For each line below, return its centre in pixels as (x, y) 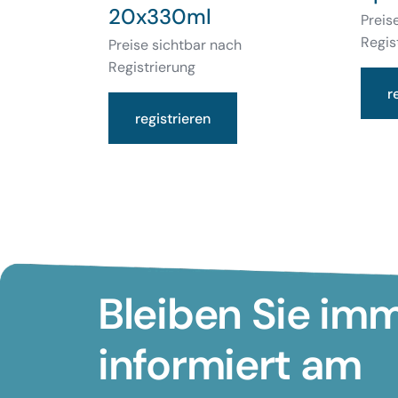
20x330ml (160, 17)
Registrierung (152, 68)
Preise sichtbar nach (175, 45)
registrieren (173, 118)
